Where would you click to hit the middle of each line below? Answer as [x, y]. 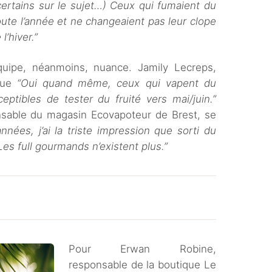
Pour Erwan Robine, [142, 249]
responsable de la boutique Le [142, 265]
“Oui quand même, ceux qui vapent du [116, 83]
